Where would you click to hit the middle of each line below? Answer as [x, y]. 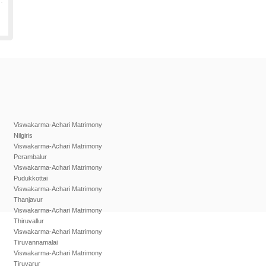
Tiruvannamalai [36, 242]
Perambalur [30, 157]
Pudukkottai [31, 178]
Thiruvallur [29, 221]
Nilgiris [23, 135]
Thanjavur [28, 199]
